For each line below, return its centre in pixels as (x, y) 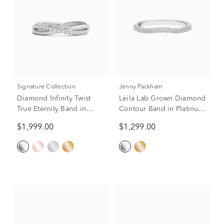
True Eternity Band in (52, 109)
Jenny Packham (142, 87)
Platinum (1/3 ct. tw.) (50, 119)
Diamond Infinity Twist (54, 98)
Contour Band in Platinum (162, 109)
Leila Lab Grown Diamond (162, 98)
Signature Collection (48, 87)
